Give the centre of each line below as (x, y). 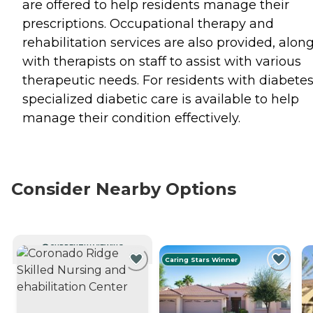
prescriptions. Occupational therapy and (148, 23)
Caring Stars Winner (202, 259)
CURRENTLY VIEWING (87, 247)
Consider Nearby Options (124, 189)
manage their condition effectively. (131, 118)
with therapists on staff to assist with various (162, 61)
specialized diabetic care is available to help (161, 99)
